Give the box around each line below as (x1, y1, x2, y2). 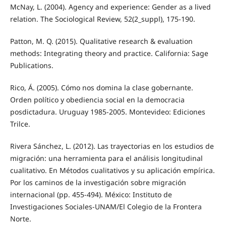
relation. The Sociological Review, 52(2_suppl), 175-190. (10, 14, 195, 24)
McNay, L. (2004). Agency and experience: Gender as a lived (10, 2, 211, 12)
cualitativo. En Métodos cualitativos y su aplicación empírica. (10, 165, 215, 175)
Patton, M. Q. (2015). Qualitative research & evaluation (10, 36, 193, 46)
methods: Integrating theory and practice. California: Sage (10, 48, 208, 58)
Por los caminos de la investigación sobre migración (10, 177, 186, 187)
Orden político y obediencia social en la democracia (10, 94, 185, 104)
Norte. (10, 213, 31, 223)
